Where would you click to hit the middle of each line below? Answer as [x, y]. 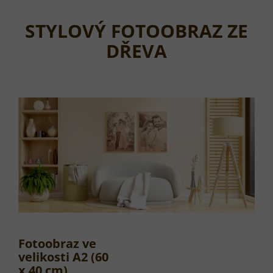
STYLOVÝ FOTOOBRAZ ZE [136, 30]
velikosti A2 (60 [63, 257]
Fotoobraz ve [57, 243]
